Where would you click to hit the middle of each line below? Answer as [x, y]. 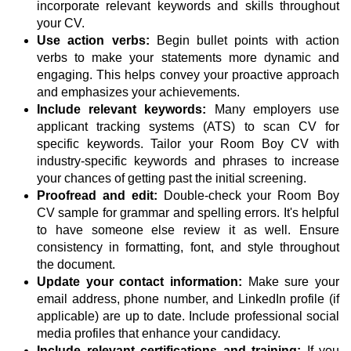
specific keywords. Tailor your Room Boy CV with [188, 144]
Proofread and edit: [97, 196]
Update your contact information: [139, 282]
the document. [76, 265]
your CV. [61, 24]
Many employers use [273, 110]
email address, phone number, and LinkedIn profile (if [188, 299]
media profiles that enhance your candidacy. [159, 334]
